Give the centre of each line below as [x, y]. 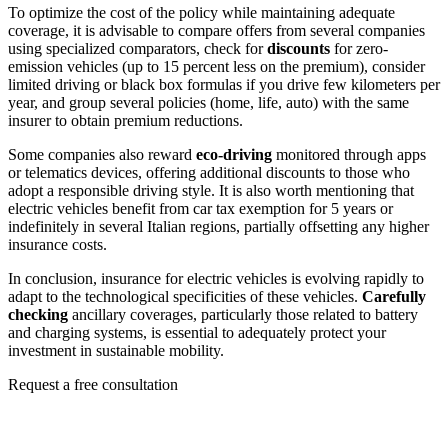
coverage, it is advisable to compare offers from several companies [216, 30]
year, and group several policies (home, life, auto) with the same [208, 102]
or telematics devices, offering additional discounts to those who [209, 172]
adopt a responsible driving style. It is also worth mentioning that [211, 190]
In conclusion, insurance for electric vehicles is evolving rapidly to [216, 278]
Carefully [394, 296]
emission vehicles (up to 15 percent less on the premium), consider [216, 66]
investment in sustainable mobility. [116, 350]
